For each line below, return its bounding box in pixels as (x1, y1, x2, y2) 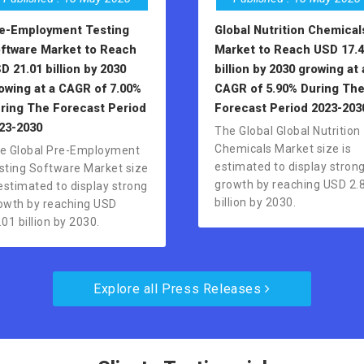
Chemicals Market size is (214, 142, 351, 156)
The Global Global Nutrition (214, 124, 361, 138)
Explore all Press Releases (93, 281, 266, 297)
